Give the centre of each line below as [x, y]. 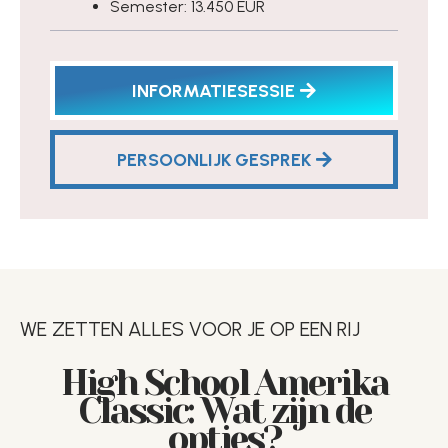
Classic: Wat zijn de [224, 411]
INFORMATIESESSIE [213, 91]
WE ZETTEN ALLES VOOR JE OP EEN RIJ [190, 329]
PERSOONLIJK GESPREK [213, 160]
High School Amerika [224, 383]
